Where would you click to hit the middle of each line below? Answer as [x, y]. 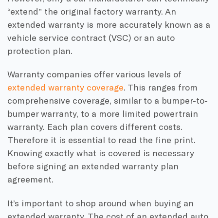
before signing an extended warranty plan [93, 166]
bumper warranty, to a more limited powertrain [103, 114]
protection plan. [41, 50]
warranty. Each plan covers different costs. [95, 127]
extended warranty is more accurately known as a [109, 24]
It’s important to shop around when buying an [100, 203]
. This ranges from [161, 87]
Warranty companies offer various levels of [94, 74]
